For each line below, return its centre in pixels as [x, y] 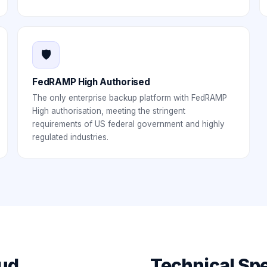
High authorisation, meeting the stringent [109, 111]
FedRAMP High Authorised [91, 82]
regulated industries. [71, 137]
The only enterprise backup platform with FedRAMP [130, 98]
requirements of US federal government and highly [129, 124]
